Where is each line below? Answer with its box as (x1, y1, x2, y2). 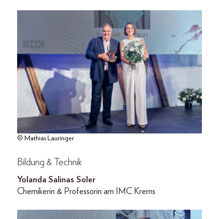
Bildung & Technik (17, 157, 82, 167)
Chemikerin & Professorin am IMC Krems (17, 187, 155, 196)
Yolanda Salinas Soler (17, 175, 95, 184)
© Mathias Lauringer (17, 134, 74, 142)
